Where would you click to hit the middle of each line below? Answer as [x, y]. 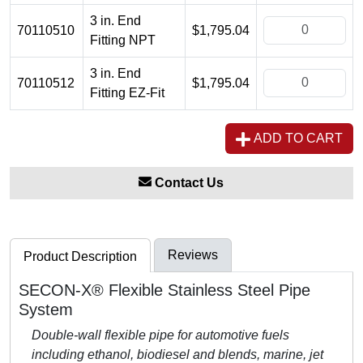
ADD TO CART [297, 138]
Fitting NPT [123, 40]
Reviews [193, 254]
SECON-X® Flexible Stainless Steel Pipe [164, 290]
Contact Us [187, 182]
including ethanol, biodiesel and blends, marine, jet [177, 354]
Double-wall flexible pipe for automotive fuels [160, 335]
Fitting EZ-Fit [127, 92]
